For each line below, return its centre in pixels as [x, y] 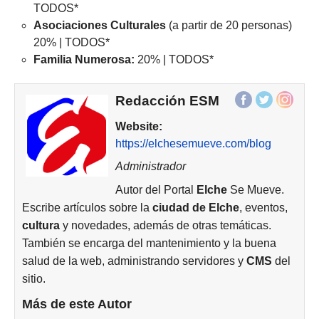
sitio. [34, 278]
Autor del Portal [156, 189]
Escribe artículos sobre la [87, 207]
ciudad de [179, 207]
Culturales [138, 25]
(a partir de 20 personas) [230, 25]
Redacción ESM [167, 100]
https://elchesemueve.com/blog [193, 143]
